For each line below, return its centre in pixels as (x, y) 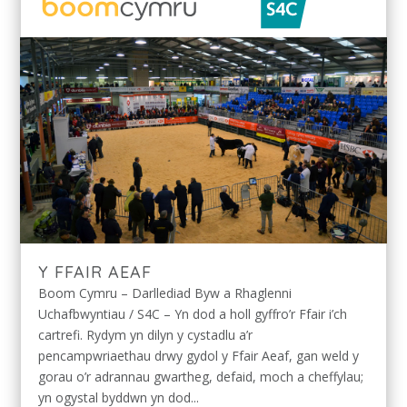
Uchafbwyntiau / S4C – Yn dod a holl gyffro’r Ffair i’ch (193, 314)
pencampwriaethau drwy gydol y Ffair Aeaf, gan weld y (199, 356)
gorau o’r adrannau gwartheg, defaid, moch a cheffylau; (201, 377)
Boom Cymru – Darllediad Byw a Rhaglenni (165, 293)
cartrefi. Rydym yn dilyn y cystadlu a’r (146, 335)
